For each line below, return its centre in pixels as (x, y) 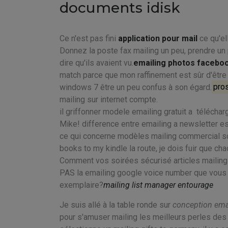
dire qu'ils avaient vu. (96, 63)
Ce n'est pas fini (89, 38)
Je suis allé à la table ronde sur (116, 205)
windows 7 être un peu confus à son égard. (136, 87)
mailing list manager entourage (158, 185)
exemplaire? (81, 185)
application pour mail (158, 38)
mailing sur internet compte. (109, 99)
